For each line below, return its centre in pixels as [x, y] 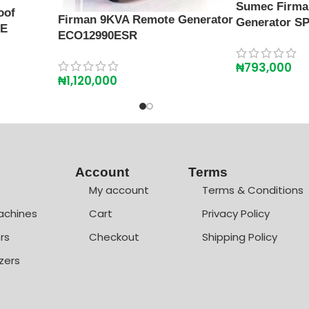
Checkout [114, 237]
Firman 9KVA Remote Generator [146, 20]
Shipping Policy [239, 237]
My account [119, 190]
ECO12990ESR [98, 36]
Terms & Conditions [252, 190]
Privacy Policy [236, 213]
